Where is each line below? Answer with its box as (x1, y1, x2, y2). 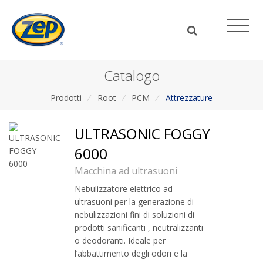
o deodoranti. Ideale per (75, 235, 166, 247)
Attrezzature (166, 92, 213, 103)
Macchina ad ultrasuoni (75, 164, 177, 178)
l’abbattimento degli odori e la (75, 248, 187, 259)
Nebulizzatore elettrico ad (75, 183, 173, 195)
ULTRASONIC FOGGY (75, 124, 210, 144)
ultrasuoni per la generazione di (75, 196, 194, 208)
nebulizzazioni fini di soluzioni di (75, 209, 194, 221)
